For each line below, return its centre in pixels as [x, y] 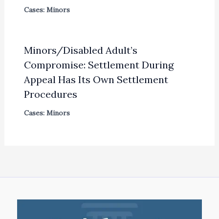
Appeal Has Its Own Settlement [96, 79]
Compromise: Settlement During [99, 65]
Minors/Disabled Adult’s [80, 50]
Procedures [50, 94]
